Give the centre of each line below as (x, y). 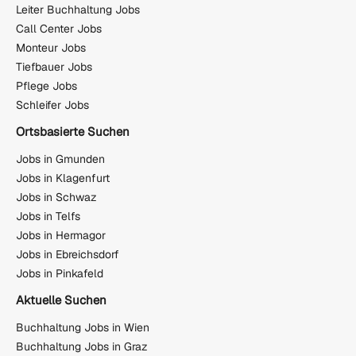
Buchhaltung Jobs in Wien (83, 327)
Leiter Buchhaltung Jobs (78, 10)
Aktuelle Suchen (61, 300)
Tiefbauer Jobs (54, 67)
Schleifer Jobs (52, 105)
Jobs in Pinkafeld (60, 273)
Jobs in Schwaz (56, 197)
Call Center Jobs (59, 29)
